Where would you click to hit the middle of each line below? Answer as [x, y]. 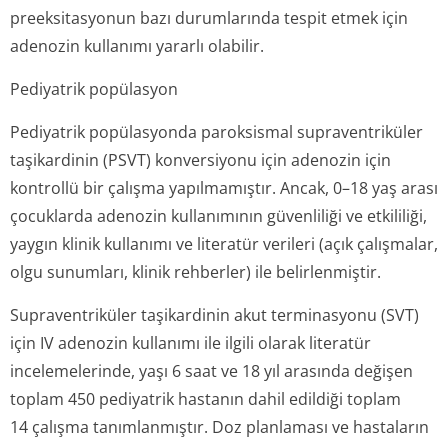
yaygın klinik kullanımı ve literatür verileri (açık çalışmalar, [224, 244]
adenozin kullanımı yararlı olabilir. [137, 46]
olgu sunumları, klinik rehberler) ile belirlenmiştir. [195, 272]
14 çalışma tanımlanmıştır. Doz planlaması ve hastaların [219, 427]
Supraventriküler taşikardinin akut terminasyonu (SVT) [214, 315]
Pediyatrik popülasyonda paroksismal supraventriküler [216, 132]
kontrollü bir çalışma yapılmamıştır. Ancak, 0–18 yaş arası [224, 188]
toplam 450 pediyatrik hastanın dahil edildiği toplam [205, 399]
